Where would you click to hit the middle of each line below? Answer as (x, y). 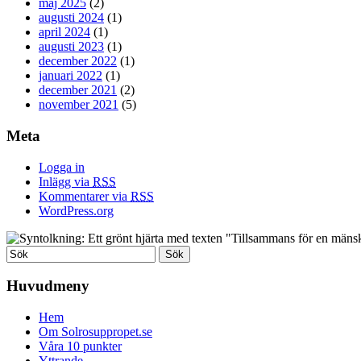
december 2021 (78, 90)
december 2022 (78, 61)
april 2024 (64, 32)
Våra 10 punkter (80, 346)
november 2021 (79, 105)
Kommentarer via (85, 196)
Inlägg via (66, 181)
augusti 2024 (71, 18)
